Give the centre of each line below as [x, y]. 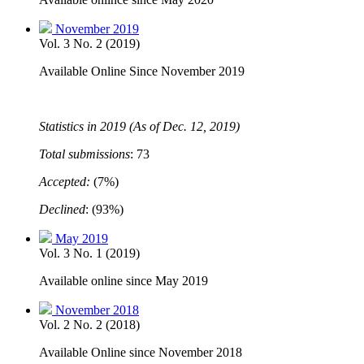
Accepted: [65, 181]
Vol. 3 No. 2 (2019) [89, 43]
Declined [62, 209]
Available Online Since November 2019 [142, 71]
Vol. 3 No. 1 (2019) [89, 253]
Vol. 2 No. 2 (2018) [89, 324]
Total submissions [84, 154]
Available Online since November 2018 [141, 352]
